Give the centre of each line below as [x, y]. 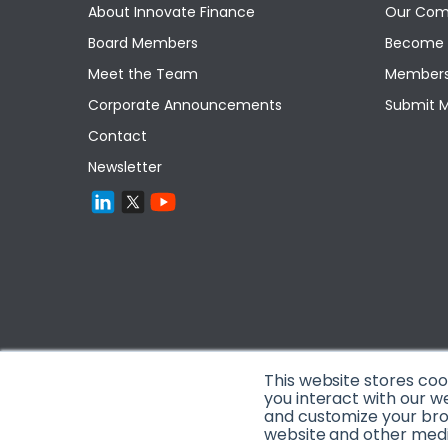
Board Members [143, 43]
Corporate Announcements [185, 105]
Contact [117, 136]
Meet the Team [143, 74]
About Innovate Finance [171, 12]
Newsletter [125, 167]
